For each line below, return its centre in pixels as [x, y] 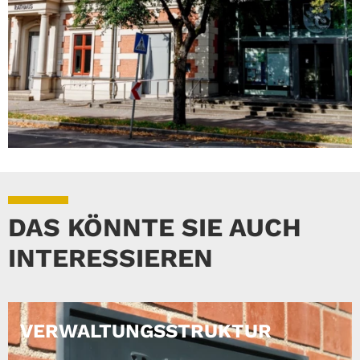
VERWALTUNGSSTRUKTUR [146, 331]
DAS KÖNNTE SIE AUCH [155, 228]
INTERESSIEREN [110, 258]
